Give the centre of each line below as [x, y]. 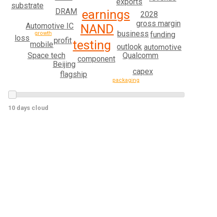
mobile [42, 44]
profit [63, 40]
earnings [106, 14]
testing [92, 45]
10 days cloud [29, 108]
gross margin [158, 23]
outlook [130, 46]
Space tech [46, 55]
